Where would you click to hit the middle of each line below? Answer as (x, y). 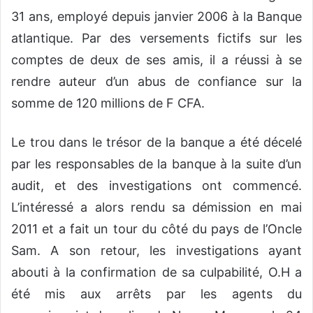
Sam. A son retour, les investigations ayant (156, 250)
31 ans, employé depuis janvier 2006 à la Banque (156, 16)
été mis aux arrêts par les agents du (156, 293)
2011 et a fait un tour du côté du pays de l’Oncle (156, 228)
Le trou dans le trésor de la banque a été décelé (156, 142)
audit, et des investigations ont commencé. (156, 185)
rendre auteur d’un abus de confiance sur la (156, 81)
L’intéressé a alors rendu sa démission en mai (156, 207)
